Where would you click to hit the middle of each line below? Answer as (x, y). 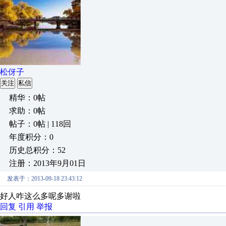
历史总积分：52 (37, 150)
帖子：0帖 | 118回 (40, 124)
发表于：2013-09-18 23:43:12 (45, 179)
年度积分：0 (31, 137)
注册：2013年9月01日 (47, 163)
